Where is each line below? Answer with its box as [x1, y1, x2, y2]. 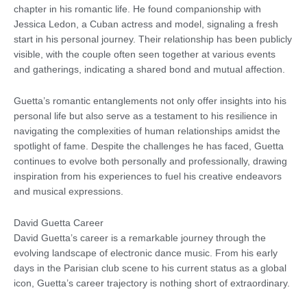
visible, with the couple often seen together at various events [14, 49, 275, 60]
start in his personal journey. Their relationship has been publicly [14, 34, 292, 45]
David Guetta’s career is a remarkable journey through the [14, 232, 266, 243]
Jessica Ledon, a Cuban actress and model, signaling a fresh [14, 19, 278, 30]
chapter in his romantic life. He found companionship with [14, 4, 261, 15]
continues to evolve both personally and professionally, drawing [14, 156, 287, 167]
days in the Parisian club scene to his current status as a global [14, 262, 286, 273]
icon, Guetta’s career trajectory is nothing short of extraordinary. [14, 278, 290, 288]
